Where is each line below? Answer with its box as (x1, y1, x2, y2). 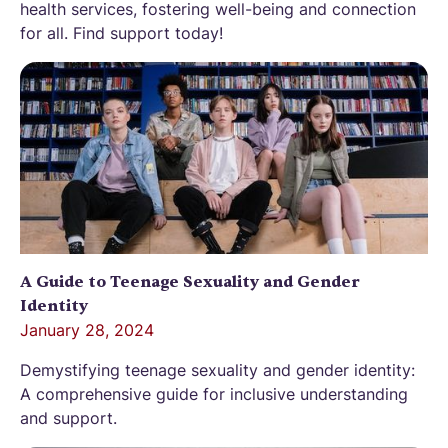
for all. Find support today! (20, 23, 223, 44)
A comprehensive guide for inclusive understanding (20, 384, 408, 405)
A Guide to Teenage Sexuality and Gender (20, 272, 360, 293)
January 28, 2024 (20, 320, 154, 341)
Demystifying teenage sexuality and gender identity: (20, 360, 415, 381)
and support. (20, 408, 117, 429)
